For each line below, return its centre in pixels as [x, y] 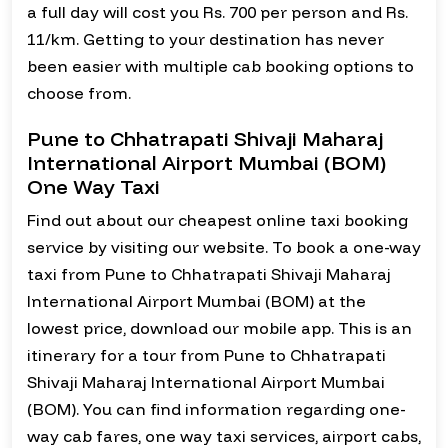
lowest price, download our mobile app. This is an [219, 328]
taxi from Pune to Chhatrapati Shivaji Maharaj [209, 274]
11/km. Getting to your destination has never [205, 39]
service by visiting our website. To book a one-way [224, 247]
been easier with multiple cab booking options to [220, 66]
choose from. [79, 93]
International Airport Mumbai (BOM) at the [196, 301]
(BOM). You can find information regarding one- [216, 409]
